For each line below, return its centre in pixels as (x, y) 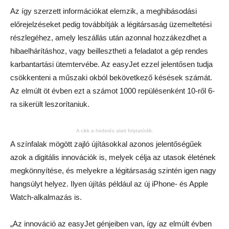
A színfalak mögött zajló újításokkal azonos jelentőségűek (106, 144)
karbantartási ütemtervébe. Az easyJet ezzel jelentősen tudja (111, 64)
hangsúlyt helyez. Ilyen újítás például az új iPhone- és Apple (109, 184)
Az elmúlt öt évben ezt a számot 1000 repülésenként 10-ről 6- (112, 91)
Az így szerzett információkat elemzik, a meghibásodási (104, 11)
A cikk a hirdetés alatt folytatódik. (114, 131)
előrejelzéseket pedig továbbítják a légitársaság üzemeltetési (111, 25)
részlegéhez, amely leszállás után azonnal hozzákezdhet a (108, 38)
